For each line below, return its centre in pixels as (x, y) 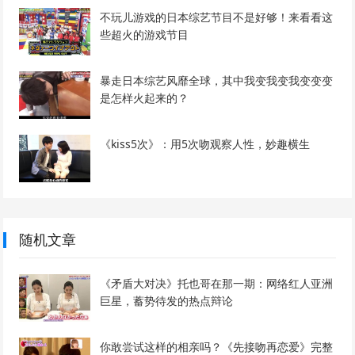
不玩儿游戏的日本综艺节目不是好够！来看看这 (217, 17)
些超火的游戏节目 (145, 34)
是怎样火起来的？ (145, 97)
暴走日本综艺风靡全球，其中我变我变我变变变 (217, 80)
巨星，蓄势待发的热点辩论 (167, 300)
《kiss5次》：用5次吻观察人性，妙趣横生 (205, 143)
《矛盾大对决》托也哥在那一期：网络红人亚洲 (217, 283)
